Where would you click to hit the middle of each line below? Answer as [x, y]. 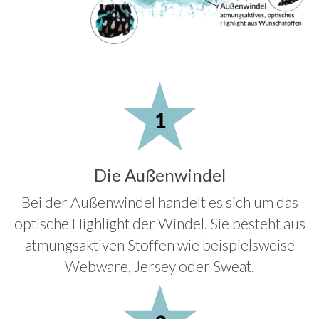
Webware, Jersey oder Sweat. [159, 266]
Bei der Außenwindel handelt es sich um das [159, 202]
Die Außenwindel [159, 175]
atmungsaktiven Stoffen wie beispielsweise [159, 245]
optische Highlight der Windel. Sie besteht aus [159, 224]
